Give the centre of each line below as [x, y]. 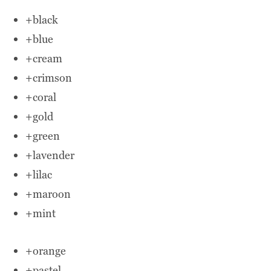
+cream [44, 59]
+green [43, 136]
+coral [41, 97]
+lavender [50, 155]
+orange [46, 251]
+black [42, 20]
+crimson [49, 78]
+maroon [48, 194]
